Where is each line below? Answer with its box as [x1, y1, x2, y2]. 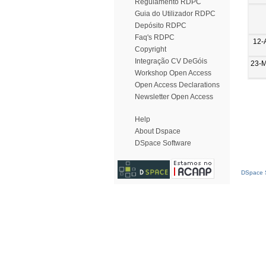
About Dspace [135, 127, 180, 135]
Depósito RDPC [135, 21, 186, 30]
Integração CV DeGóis [135, 57, 207, 65]
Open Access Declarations [135, 81, 220, 89]
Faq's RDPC [135, 33, 175, 42]
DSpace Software [135, 139, 191, 147]
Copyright [135, 45, 166, 53]
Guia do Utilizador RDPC [135, 9, 216, 18]
